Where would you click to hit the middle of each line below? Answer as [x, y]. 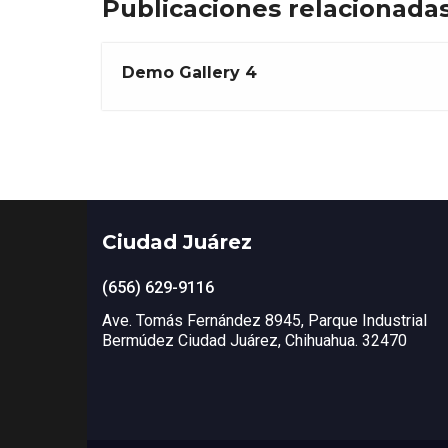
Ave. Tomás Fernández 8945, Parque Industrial [264, 320]
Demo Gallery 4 [189, 72]
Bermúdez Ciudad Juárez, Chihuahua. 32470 [254, 340]
